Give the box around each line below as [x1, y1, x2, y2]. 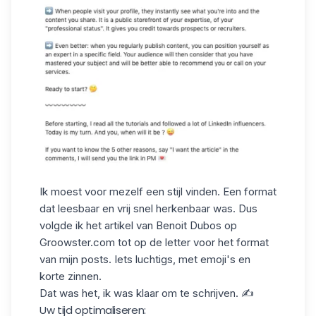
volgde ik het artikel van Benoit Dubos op [39, 218, 237, 232]
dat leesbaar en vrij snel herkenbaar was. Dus [39, 201, 257, 215]
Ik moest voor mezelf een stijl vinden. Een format [39, 184, 276, 198]
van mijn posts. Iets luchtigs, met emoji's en [39, 252, 250, 266]
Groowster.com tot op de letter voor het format [39, 235, 269, 249]
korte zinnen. [39, 269, 102, 283]
